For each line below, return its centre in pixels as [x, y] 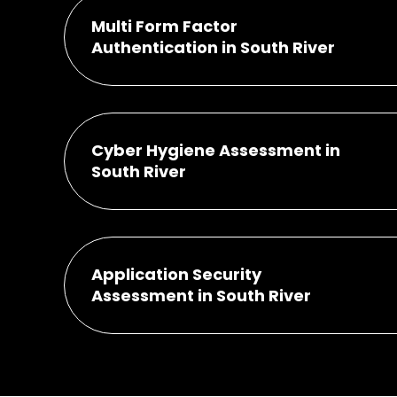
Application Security [176, 274]
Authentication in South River [213, 47]
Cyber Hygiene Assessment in [216, 150]
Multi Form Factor [164, 26]
